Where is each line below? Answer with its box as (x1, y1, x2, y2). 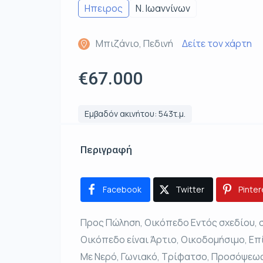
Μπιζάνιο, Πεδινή (96, 37, 173, 50)
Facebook (103, 184, 141, 195)
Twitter (176, 184, 204, 195)
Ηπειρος (85, 2, 123, 15)
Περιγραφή (80, 144, 132, 156)
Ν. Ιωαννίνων (136, 2, 190, 15)
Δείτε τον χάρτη (182, 37, 252, 50)
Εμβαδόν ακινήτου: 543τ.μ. (85, 108, 186, 120)
